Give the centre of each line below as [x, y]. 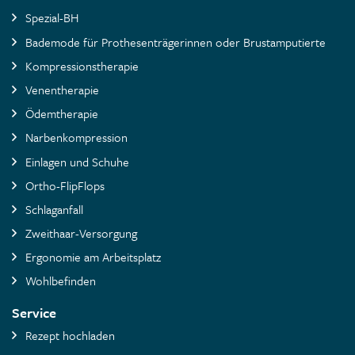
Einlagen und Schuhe [77, 161]
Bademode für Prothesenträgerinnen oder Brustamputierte [175, 42]
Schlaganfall [54, 209]
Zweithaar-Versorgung [81, 233]
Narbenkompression [76, 137]
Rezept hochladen [70, 335]
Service [34, 312]
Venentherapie [62, 89]
